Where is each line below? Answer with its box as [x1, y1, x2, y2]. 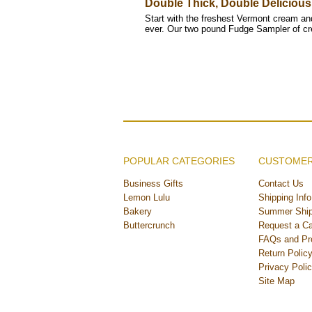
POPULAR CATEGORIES [123, 155, 235, 166]
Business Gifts [123, 178, 183, 189]
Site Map [258, 276, 295, 286]
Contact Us [258, 178, 304, 189]
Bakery [123, 206, 152, 217]
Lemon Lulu [123, 192, 170, 203]
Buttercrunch [123, 220, 175, 231]
